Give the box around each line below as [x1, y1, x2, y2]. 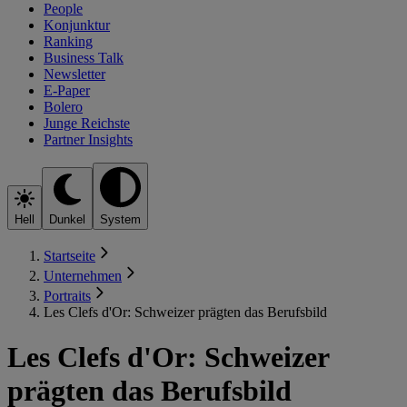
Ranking [44, 33, 93, 49]
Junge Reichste [44, 114, 130, 131]
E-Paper [44, 82, 90, 98]
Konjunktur [44, 16, 110, 33]
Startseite [44, 248, 95, 264]
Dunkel [49, 213, 85, 227]
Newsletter [44, 65, 105, 82]
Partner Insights [44, 131, 133, 147]
